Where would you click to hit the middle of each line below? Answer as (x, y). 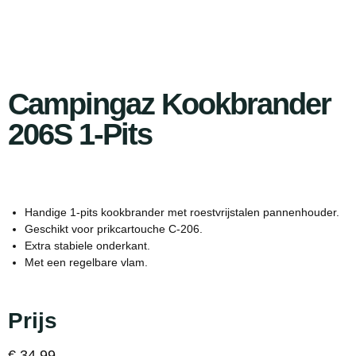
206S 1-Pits (80, 134)
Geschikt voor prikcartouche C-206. (114, 229)
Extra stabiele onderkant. (87, 246)
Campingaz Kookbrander (169, 104)
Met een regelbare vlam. (86, 262)
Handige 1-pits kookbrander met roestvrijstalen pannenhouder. (182, 212)
